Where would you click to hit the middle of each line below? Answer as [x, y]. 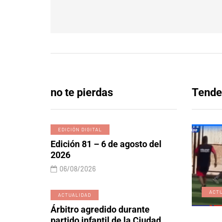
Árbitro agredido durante [100, 209]
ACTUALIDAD [75, 195]
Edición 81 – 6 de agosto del [106, 144]
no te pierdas [82, 92]
